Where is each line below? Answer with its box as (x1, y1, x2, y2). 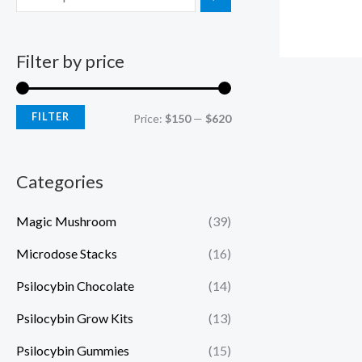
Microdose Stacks (16, 246, 117, 262)
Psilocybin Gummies (16, 343, 129, 359)
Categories (16, 170, 103, 192)
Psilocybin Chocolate (16, 278, 134, 294)
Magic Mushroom (16, 213, 116, 229)
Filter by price (16, 50, 124, 73)
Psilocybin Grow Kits (16, 310, 133, 326)
